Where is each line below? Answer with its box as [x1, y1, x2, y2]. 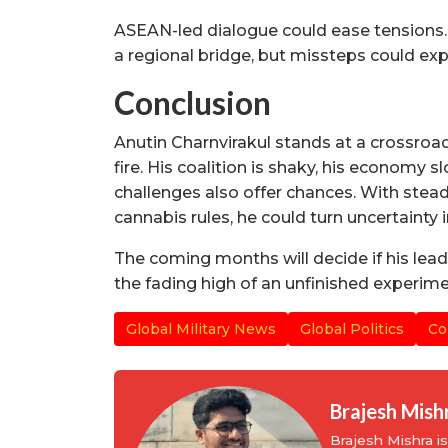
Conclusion [114, 82, 271, 122]
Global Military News [126, 319, 276, 338]
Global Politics [300, 319, 404, 338]
